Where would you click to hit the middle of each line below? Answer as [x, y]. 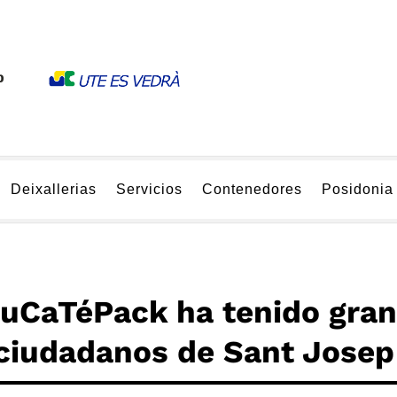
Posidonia [358, 189]
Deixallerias [54, 189]
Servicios [149, 189]
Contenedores [252, 189]
